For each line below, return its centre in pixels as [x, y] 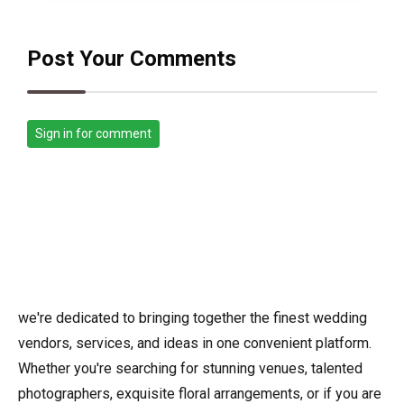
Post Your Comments [132, 59]
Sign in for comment [93, 134]
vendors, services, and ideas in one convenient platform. [195, 344]
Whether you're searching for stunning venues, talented [190, 369]
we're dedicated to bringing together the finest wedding [193, 318]
